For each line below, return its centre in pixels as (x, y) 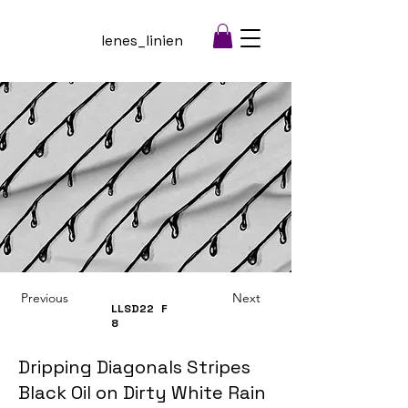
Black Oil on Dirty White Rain (142, 393)
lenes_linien (142, 41)
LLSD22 (133, 309)
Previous (45, 298)
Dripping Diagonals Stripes (134, 367)
